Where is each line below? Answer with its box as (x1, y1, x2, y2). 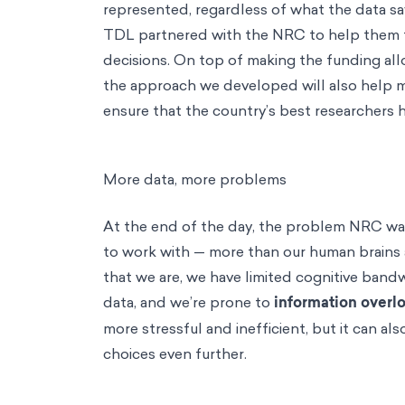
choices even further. (103, 343, 250, 363)
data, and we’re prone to (103, 291, 274, 312)
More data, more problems (103, 168, 287, 189)
